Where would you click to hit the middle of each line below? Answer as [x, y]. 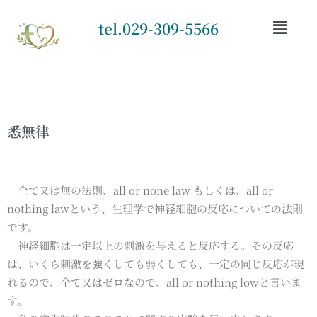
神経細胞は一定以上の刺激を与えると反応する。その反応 [150, 245]
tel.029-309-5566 [158, 28]
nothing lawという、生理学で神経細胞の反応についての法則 [155, 208]
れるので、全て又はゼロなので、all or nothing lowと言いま [154, 282]
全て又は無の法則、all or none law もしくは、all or [140, 190]
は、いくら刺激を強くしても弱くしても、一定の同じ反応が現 [156, 263]
